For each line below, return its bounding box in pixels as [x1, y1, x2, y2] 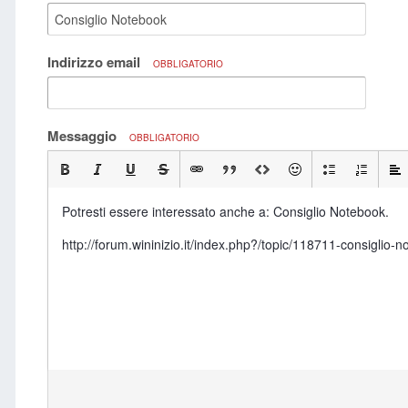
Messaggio [47, 126, 120, 146]
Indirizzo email [47, 52, 144, 72]
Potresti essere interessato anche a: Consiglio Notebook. [62, 202, 389, 220]
